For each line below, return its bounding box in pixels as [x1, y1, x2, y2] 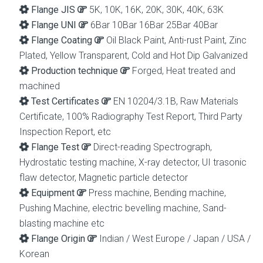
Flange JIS [31, 4, 75, 16]
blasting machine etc [19, 218, 104, 230]
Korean [19, 248, 49, 260]
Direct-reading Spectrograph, [91, 141, 212, 153]
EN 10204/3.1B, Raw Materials [111, 96, 238, 107]
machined [19, 80, 60, 92]
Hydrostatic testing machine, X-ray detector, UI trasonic [19, 157, 247, 168]
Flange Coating [31, 35, 92, 46]
